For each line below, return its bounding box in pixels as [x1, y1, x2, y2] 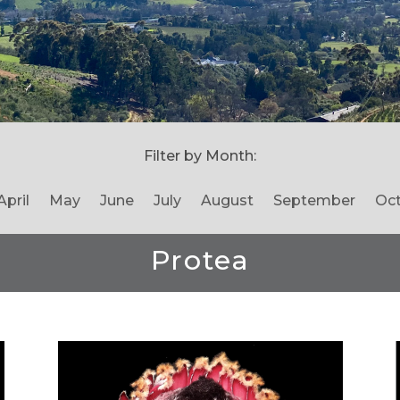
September [272, 191, 355, 209]
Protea [150, 243, 250, 277]
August [200, 191, 254, 209]
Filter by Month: [144, 147, 256, 165]
